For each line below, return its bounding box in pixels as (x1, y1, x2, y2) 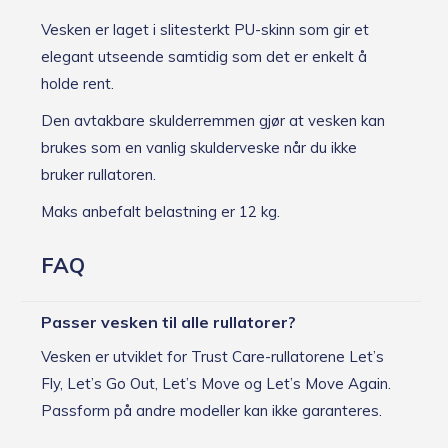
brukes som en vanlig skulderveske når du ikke (41, 137, 357, 157)
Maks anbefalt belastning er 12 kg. (41, 201, 280, 221)
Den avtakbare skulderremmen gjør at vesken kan (41, 110, 385, 130)
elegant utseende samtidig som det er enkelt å (41, 46, 367, 66)
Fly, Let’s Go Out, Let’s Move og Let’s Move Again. (41, 373, 391, 393)
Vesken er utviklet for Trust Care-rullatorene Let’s (41, 346, 384, 366)
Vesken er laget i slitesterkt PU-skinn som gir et (41, 19, 369, 39)
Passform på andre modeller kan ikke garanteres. (41, 400, 382, 420)
